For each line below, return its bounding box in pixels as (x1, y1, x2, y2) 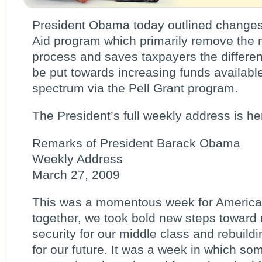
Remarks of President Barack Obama (32, 136, 240, 150)
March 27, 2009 (32, 168, 120, 181)
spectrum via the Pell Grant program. (32, 81, 238, 95)
